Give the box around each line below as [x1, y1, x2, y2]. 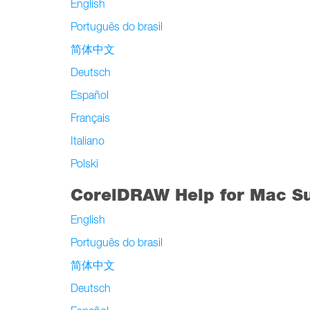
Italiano [71, 134, 104, 147]
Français [71, 111, 110, 124]
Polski [71, 157, 98, 170]
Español [71, 89, 109, 101]
